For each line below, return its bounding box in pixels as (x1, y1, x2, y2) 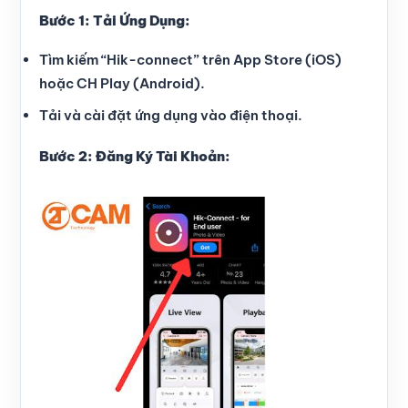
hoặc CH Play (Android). (39, 74, 205, 92)
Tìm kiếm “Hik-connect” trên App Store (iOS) (39, 50, 342, 68)
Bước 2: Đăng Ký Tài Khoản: (39, 148, 230, 165)
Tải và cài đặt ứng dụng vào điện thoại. (39, 106, 302, 124)
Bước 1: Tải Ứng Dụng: (39, 11, 190, 29)
